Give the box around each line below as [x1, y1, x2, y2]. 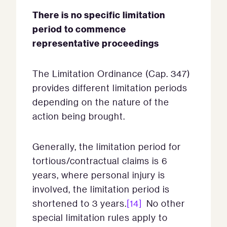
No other [142, 198, 185, 209]
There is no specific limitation [32, 9, 165, 20]
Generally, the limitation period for [32, 141, 181, 152]
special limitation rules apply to [32, 212, 168, 223]
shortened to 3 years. [32, 198, 127, 209]
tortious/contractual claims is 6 [32, 155, 167, 166]
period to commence [32, 23, 126, 34]
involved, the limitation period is [32, 183, 170, 195]
